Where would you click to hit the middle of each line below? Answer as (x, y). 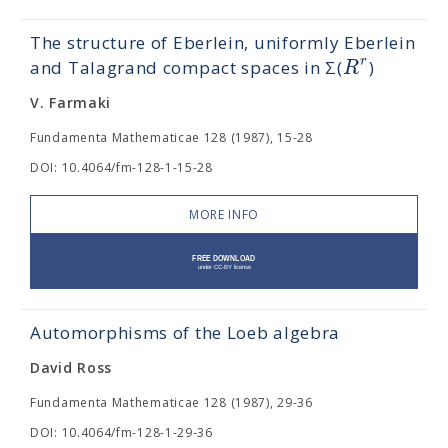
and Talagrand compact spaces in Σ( (186, 67)
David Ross (71, 367)
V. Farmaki (70, 102)
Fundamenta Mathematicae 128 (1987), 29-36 (171, 402)
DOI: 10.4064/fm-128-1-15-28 (121, 167)
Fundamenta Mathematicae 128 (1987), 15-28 (171, 137)
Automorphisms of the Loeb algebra (185, 332)
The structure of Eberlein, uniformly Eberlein (223, 42)
